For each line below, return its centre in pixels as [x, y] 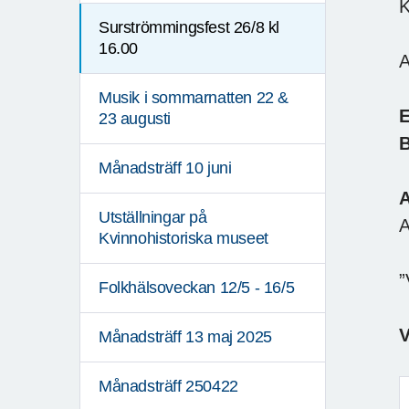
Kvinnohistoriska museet [184, 239]
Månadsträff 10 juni [165, 168]
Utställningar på [153, 218]
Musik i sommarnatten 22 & [194, 98]
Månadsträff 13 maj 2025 [185, 337]
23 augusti [135, 119]
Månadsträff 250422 [168, 387]
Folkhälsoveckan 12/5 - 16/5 [197, 288]
